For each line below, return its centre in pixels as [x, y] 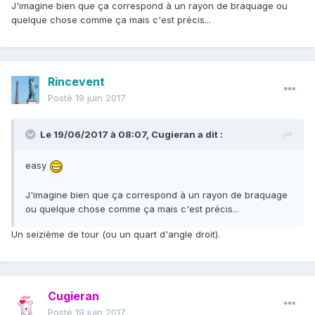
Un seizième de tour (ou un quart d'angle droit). [116, 234]
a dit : [209, 135]
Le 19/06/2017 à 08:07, [96, 135]
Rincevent [76, 82]
